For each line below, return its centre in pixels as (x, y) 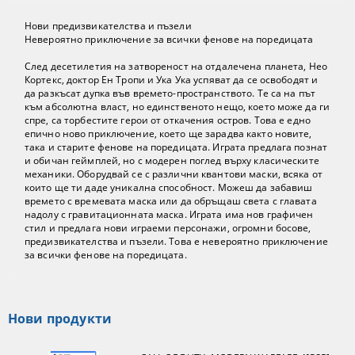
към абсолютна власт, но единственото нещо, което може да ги (177, 106)
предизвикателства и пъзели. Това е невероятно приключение (176, 241)
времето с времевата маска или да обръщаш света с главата (171, 200)
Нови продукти (60, 318)
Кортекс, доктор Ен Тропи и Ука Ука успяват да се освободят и (172, 79)
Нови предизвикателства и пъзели (108, 25)
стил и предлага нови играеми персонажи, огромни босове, (168, 227)
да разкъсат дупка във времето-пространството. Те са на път (170, 93)
